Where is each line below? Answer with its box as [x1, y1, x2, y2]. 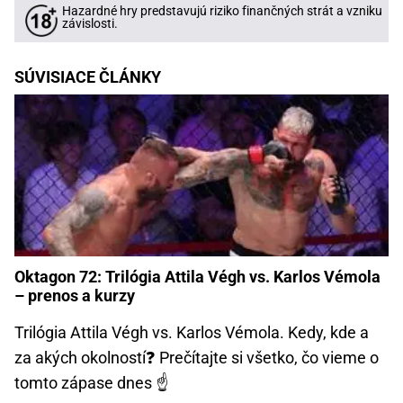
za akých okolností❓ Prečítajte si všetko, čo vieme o [14, 347, 379, 367]
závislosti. [62, 16, 118, 32]
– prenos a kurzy [14, 285, 135, 305]
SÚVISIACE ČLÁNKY [14, 67, 161, 86]
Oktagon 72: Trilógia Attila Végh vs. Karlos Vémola [14, 266, 381, 286]
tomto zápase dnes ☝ [14, 372, 168, 392]
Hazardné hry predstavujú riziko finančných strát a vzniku [62, 4, 382, 20]
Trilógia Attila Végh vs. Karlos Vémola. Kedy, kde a [14, 322, 369, 342]
